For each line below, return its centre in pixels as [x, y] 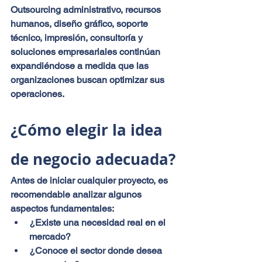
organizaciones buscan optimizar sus [89, 80]
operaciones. [37, 94]
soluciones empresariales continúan [87, 51]
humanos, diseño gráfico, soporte [80, 23]
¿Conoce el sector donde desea [97, 250]
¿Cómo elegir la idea [89, 130]
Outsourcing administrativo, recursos [87, 9]
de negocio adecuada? [93, 159]
